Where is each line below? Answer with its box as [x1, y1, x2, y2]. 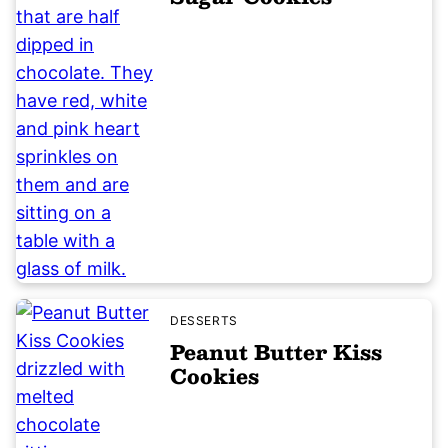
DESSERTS [170, 312, 238, 328]
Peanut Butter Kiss [170, 334, 382, 369]
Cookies [170, 358, 259, 393]
